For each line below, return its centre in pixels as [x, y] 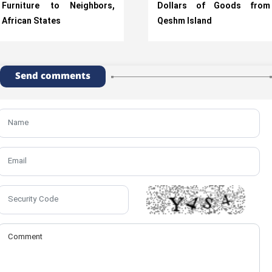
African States [31, 22]
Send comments [53, 76]
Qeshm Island [185, 22]
